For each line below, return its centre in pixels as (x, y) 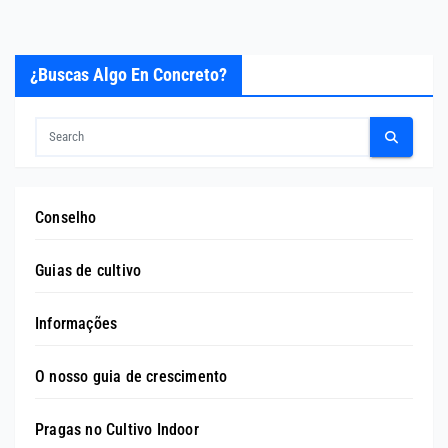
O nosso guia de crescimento (131, 377)
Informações (76, 324)
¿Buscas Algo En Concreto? (128, 75)
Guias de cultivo (88, 271)
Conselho (66, 218)
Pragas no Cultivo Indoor (117, 430)
